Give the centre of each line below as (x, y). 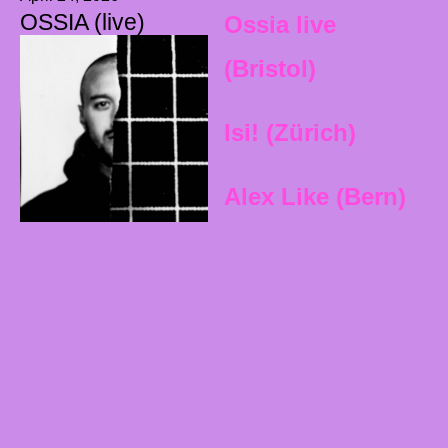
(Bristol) (269, 68)
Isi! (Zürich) (289, 132)
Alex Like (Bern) (314, 196)
